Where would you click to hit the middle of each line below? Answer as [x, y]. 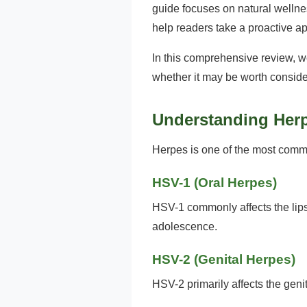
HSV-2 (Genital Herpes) [224, 259]
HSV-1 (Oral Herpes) [214, 183]
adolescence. [185, 226]
